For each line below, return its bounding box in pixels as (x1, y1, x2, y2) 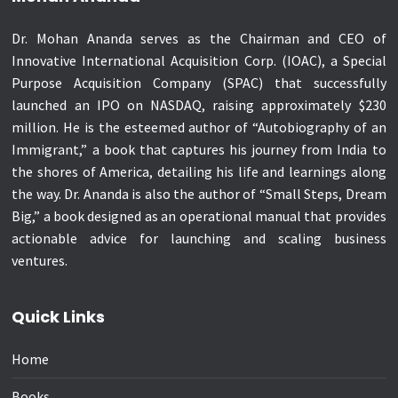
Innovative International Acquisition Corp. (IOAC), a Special (12, 51, 386, 69)
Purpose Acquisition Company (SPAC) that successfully (12, 73, 386, 92)
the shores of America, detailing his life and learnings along (12, 162, 386, 180)
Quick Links (12, 305, 106, 328)
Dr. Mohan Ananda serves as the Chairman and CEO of (12, 28, 386, 47)
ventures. (12, 251, 68, 269)
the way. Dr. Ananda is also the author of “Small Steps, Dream (12, 184, 386, 203)
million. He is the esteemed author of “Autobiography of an (12, 117, 386, 136)
